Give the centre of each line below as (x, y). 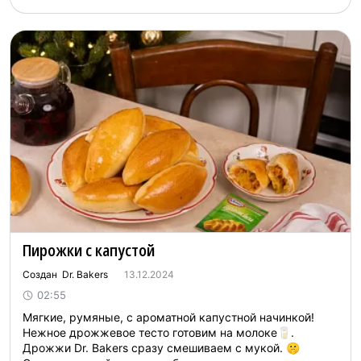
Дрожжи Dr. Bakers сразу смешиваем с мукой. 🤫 (161, 348)
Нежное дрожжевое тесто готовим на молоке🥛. (158, 332)
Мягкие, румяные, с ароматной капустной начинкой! (168, 317)
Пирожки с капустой (89, 250)
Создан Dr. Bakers (65, 274)
